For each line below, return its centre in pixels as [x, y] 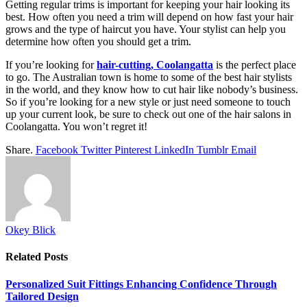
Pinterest [133, 150]
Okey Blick [30, 230]
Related [25, 257]
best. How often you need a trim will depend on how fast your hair [149, 17]
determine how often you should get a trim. [98, 41]
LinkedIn [174, 150]
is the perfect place [255, 65]
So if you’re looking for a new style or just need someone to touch [148, 102]
